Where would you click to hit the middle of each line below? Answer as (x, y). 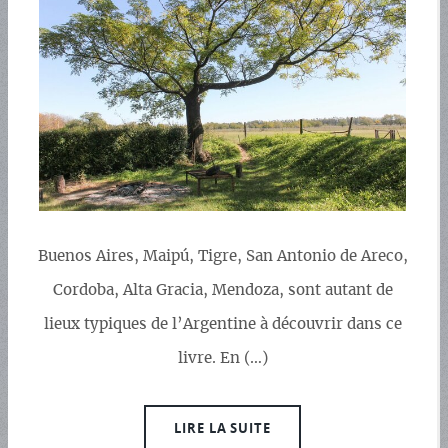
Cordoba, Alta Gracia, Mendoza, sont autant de (222, 291)
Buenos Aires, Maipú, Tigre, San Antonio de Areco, (222, 257)
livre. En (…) (222, 359)
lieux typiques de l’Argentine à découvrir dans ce (222, 325)
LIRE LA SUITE (222, 428)
